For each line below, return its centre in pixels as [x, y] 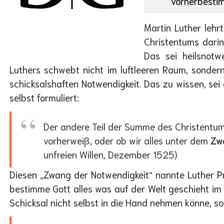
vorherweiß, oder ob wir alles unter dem [127, 140]
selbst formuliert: [44, 97]
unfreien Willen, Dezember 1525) [110, 154]
